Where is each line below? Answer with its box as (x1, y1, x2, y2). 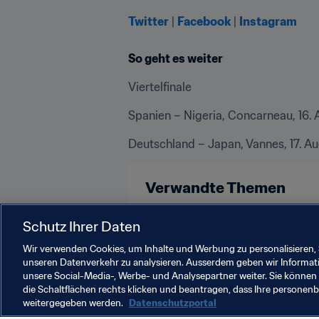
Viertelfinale (128, 80, 192, 95)
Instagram (239, 14, 297, 29)
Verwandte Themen (145, 178, 286, 198)
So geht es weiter (128, 51, 223, 66)
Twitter (128, 14, 169, 29)
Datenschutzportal (129, 297, 216, 309)
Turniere (155, 217, 193, 231)
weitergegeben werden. (23, 297, 125, 309)
